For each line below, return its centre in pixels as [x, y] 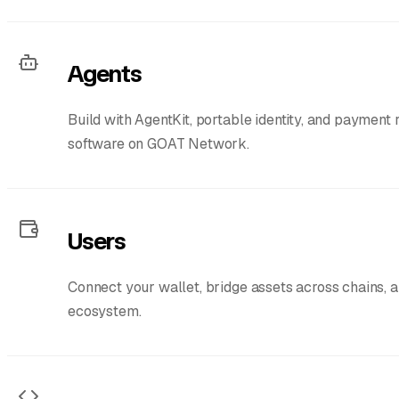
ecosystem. [105, 311]
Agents [105, 74]
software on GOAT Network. [159, 144]
